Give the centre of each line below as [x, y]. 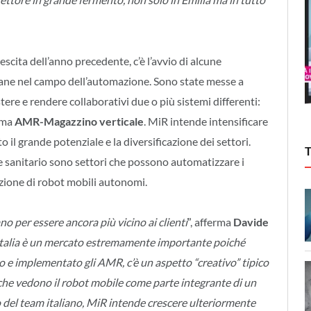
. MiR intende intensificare [206, 121]
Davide [251, 222]
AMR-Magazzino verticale [79, 121]
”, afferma [210, 222]
